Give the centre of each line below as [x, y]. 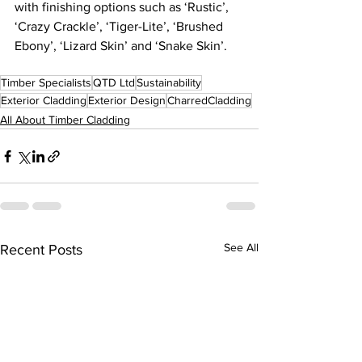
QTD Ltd [114, 83]
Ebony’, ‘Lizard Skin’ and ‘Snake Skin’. [122, 46]
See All [241, 248]
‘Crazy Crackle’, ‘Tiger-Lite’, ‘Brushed [120, 27]
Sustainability [169, 83]
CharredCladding [209, 101]
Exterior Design [127, 101]
